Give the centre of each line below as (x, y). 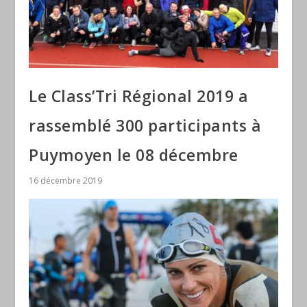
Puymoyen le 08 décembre (134, 155)
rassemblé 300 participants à (145, 126)
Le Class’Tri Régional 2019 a (139, 96)
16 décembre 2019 (66, 181)
